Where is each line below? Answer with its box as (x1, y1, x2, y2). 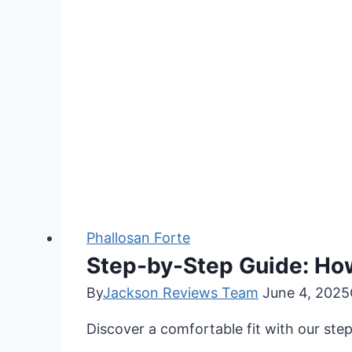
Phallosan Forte (86, 229, 190, 247)
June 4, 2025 (262, 284, 350, 302)
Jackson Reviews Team (103, 284, 258, 302)
